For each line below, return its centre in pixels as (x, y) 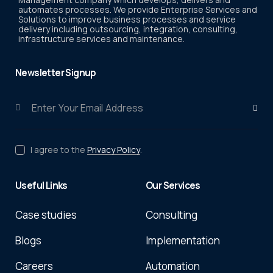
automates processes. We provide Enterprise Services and (138, 9)
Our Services (173, 186)
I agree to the (59, 150)
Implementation (183, 240)
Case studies (46, 215)
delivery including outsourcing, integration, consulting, (128, 29)
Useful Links (41, 186)
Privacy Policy (114, 150)
